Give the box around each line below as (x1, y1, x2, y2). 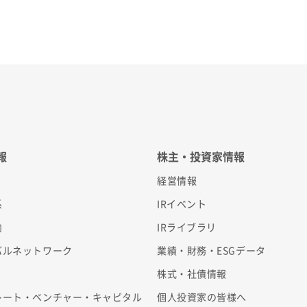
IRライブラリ (157, 220, 217, 234)
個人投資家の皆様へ (157, 290, 247, 304)
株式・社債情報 (157, 267, 227, 281)
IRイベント (157, 197, 207, 211)
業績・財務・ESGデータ (157, 243, 266, 258)
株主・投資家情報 (157, 148, 245, 165)
